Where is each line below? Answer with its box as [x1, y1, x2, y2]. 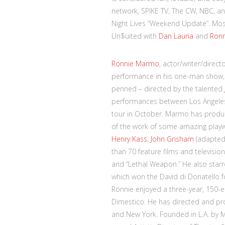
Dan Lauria [159, 31, 193, 41]
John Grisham [151, 134, 194, 144]
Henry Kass [111, 134, 147, 144]
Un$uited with [111, 31, 159, 41]
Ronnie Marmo [111, 58, 159, 68]
